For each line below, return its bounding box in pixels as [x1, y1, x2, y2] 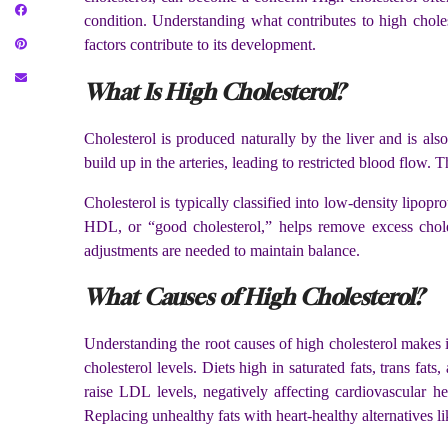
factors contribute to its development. [84, 36, 324, 54]
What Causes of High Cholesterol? [84, 284, 434, 311]
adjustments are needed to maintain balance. [84, 241, 368, 259]
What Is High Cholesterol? [84, 78, 355, 105]
